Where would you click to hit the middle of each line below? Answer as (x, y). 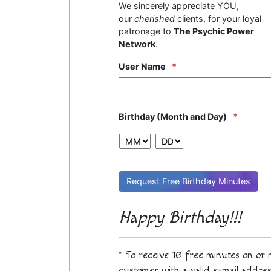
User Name (142, 66)
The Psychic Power (214, 31)
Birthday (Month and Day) (172, 116)
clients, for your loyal (218, 18)
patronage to (146, 31)
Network (137, 44)
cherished (154, 18)
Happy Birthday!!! (180, 217)
